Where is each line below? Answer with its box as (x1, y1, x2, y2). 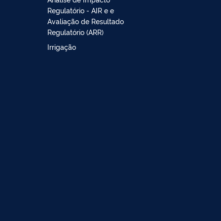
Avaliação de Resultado (47, 16, 124, 26)
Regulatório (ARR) (47, 27, 104, 37)
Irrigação (47, 41, 76, 51)
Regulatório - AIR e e (47, 5, 114, 15)
